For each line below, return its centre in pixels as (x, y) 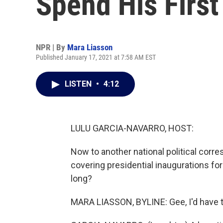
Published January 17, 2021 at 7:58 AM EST (96, 57)
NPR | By (52, 47)
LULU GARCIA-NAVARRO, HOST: (132, 128)
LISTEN (79, 84)
